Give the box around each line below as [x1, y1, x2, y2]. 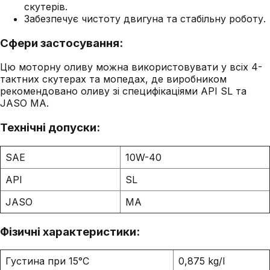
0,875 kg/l [178, 255, 225, 268]
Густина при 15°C [5, 255, 89, 268]
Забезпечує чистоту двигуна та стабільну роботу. [24, 13, 266, 25]
